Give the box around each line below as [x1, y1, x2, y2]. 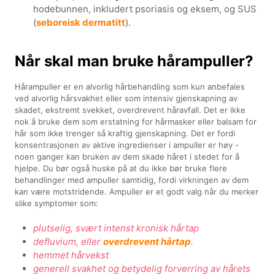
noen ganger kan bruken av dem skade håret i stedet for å [15, 151, 240, 161]
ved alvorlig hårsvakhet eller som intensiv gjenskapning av [15, 93, 238, 103]
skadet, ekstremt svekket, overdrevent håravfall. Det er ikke [15, 104, 246, 115]
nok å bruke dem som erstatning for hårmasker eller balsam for [15, 116, 257, 126]
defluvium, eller [33, 235, 104, 247]
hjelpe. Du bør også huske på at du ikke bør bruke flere [15, 163, 228, 173]
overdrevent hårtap [103, 235, 192, 247]
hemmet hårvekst [33, 249, 109, 261]
